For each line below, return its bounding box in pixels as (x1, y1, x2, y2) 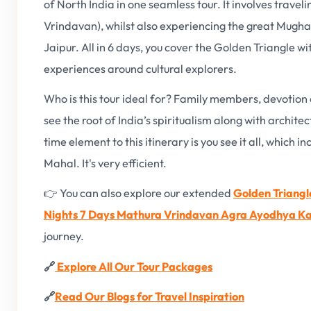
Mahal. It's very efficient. (44, 156, 167, 171)
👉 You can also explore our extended (44, 186, 233, 201)
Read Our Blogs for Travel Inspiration (55, 289, 244, 304)
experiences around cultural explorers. (44, 61, 237, 76)
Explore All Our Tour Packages (55, 259, 212, 274)
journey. (44, 229, 84, 244)
